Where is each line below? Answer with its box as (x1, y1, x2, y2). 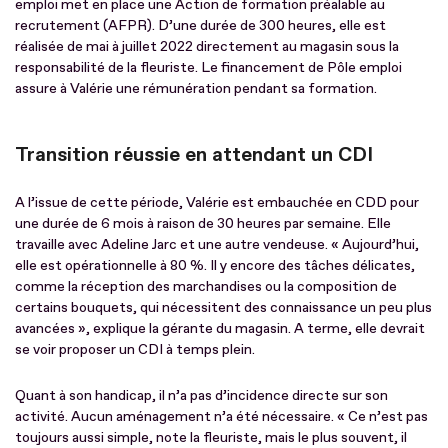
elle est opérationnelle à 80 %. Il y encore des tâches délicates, (15, 256, 415, 274)
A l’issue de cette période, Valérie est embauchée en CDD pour (15, 193, 419, 211)
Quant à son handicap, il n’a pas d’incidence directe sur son (15, 386, 388, 404)
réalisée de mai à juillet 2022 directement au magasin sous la (15, 37, 399, 55)
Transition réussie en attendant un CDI (15, 141, 373, 167)
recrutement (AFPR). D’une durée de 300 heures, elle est (15, 16, 386, 34)
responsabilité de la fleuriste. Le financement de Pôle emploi (15, 58, 402, 76)
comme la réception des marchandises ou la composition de (15, 277, 397, 295)
